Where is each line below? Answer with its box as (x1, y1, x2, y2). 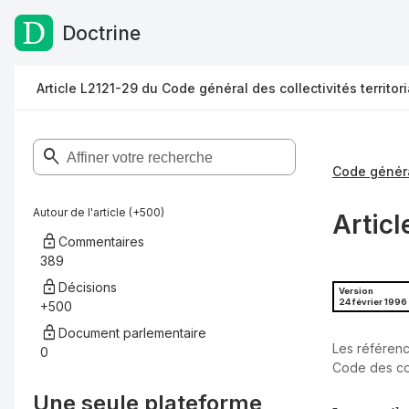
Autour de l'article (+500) (33, 205, 164, 219)
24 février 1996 (339, 297, 407, 308)
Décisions (58, 279, 117, 295)
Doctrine (62, 21, 141, 45)
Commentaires (58, 234, 144, 249)
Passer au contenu (24, 26, 150, 45)
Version (339, 286, 373, 297)
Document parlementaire (58, 325, 206, 341)
